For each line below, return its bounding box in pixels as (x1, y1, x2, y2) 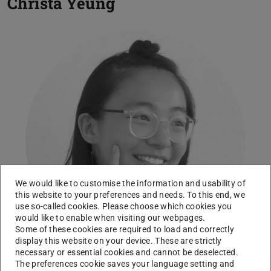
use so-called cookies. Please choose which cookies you (15, 201, 232, 211)
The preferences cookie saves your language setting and (15, 258, 235, 269)
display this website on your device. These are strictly (15, 235, 222, 246)
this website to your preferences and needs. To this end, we (15, 189, 246, 200)
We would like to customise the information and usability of (15, 178, 246, 188)
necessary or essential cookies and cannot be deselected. (15, 247, 239, 257)
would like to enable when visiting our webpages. (15, 212, 206, 223)
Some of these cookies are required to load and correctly (15, 224, 235, 234)
